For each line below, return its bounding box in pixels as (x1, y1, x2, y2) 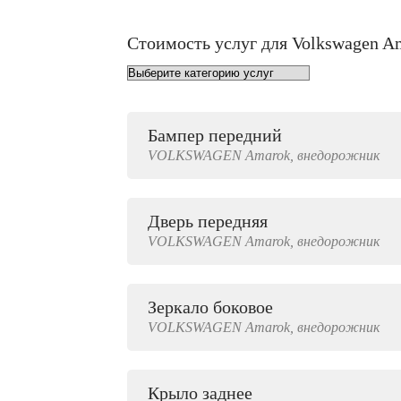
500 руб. (27, 314, 98, 337)
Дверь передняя (148, 211, 268, 231)
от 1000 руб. (10, 133, 115, 157)
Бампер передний (148, 125, 282, 145)
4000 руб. (22, 219, 103, 243)
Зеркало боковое (148, 297, 273, 317)
